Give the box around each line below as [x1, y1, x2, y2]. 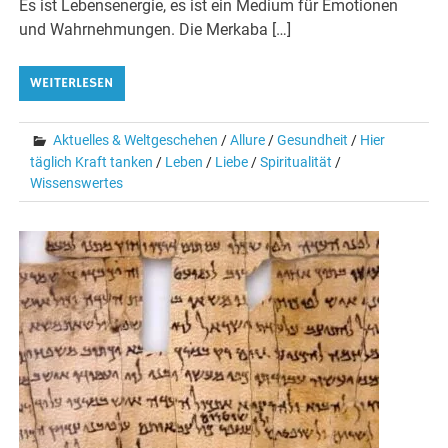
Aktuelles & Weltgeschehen [53, 132, 219, 149]
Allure [230, 132, 266, 149]
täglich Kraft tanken [30, 154, 154, 171]
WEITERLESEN [30, 74, 114, 93]
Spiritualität [260, 154, 333, 171]
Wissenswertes [30, 175, 124, 192]
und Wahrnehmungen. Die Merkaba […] [19, 20, 292, 40]
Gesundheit [277, 132, 349, 149]
